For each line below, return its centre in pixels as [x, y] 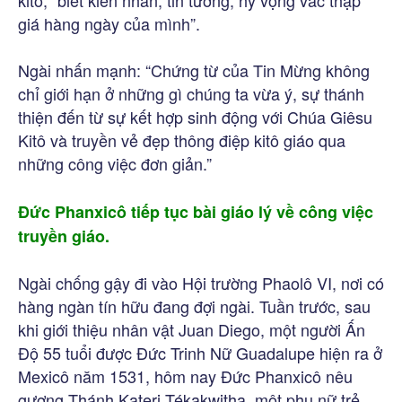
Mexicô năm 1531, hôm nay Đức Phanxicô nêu [185, 376]
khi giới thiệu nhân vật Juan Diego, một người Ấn [192, 329]
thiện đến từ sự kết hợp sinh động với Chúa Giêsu [195, 116]
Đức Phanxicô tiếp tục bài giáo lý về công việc [196, 211]
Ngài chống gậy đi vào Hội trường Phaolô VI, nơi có [201, 282]
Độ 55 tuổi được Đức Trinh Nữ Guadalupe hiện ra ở [200, 352]
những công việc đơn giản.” [115, 163]
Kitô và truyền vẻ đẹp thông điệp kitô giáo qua [182, 140]
